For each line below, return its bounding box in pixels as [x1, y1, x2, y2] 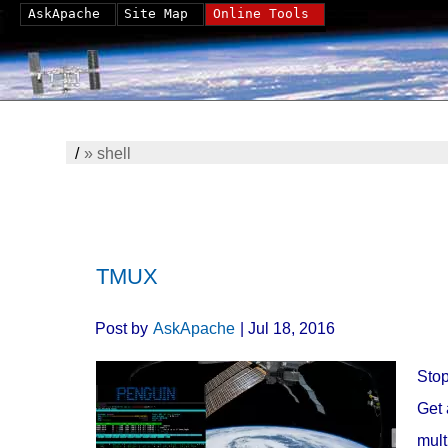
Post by [94, 319, 152, 337]
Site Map [124, 6, 189, 21]
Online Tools [212, 6, 309, 21]
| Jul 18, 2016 [235, 319, 343, 337]
